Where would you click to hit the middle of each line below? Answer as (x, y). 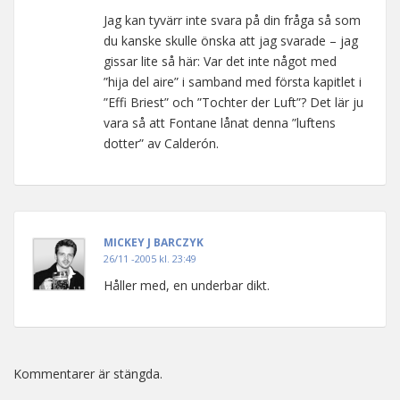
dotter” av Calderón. (161, 143)
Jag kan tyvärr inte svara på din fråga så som (232, 20)
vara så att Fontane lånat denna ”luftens (220, 123)
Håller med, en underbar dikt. (187, 285)
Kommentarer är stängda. (88, 374)
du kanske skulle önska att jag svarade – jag (231, 41)
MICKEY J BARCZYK (154, 242)
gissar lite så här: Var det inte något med (220, 61)
